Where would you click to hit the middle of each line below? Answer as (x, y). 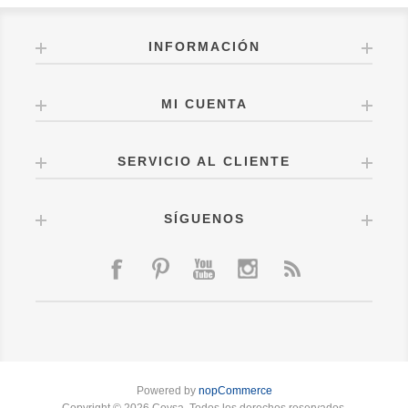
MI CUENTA (204, 104)
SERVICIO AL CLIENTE (204, 162)
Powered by (167, 391)
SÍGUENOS (204, 219)
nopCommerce (235, 391)
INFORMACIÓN (204, 47)
